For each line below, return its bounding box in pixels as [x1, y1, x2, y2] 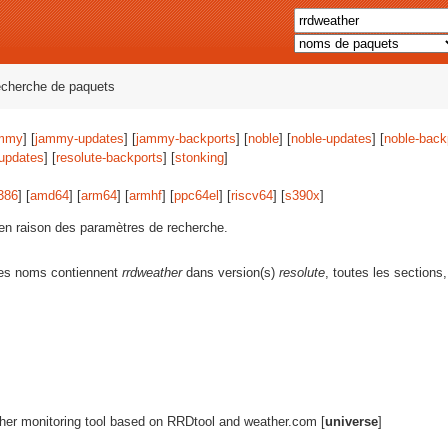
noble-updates [291, 131, 372, 146]
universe [325, 413, 378, 429]
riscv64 [231, 188, 273, 203]
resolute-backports [56, 150, 163, 165]
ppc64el [174, 188, 219, 203]
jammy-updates [35, 131, 124, 146]
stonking [175, 150, 224, 165]
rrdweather [122, 265, 182, 280]
